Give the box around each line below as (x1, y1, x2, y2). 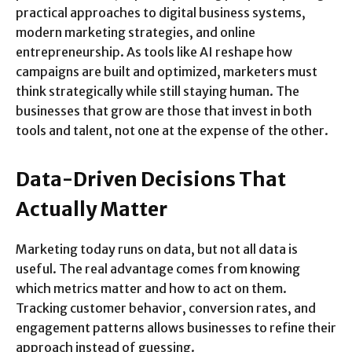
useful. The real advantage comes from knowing (16, 261, 300, 277)
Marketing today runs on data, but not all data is (16, 241, 298, 258)
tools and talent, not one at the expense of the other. (16, 123, 328, 139)
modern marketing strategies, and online (16, 24, 255, 41)
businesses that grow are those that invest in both (16, 103, 312, 119)
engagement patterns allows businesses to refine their (16, 320, 336, 336)
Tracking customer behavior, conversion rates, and (16, 300, 316, 317)
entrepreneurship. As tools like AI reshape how (16, 44, 292, 60)
